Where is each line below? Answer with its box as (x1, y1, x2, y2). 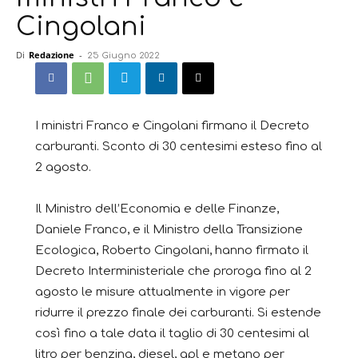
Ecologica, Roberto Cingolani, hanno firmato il (35, 243, 308, 257)
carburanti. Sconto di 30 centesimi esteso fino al (35, 139, 322, 153)
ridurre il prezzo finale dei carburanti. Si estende (35, 305, 321, 320)
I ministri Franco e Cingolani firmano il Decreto (35, 118, 309, 133)
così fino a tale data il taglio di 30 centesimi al (35, 326, 309, 340)
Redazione (29, 48, 74, 61)
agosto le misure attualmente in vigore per (35, 284, 290, 299)
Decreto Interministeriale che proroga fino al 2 (35, 264, 312, 278)
